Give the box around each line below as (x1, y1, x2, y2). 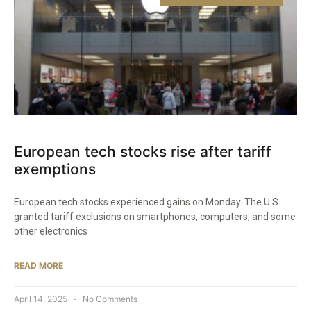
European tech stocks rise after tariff (14, 143, 271, 161)
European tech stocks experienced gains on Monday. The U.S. (14, 196, 280, 208)
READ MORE (14, 260, 63, 271)
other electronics (14, 226, 87, 237)
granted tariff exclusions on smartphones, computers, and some (14, 211, 296, 223)
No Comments (81, 294, 137, 305)
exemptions (14, 160, 96, 178)
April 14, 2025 (14, 294, 69, 305)
